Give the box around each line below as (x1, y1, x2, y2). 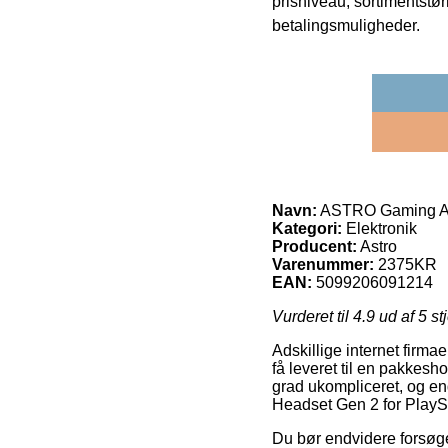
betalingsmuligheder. (272, 16, 420, 34)
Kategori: (272, 219, 342, 237)
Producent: (272, 237, 357, 255)
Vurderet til (272, 307, 353, 325)
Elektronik (342, 219, 417, 237)
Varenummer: (272, 255, 374, 273)
